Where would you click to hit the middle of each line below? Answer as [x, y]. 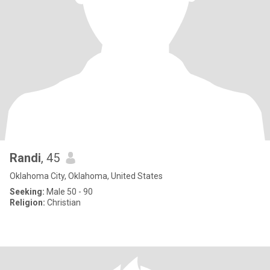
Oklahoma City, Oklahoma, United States [86, 176]
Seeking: [27, 192]
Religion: [27, 202]
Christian [63, 202]
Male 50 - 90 [69, 192]
